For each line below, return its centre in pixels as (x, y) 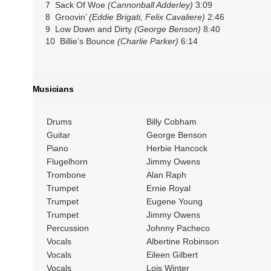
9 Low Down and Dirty (90, 29)
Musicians (53, 89)
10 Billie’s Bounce (81, 41)
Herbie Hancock (177, 149)
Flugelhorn (67, 162)
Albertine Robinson (182, 242)
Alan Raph (166, 175)
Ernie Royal (168, 188)
